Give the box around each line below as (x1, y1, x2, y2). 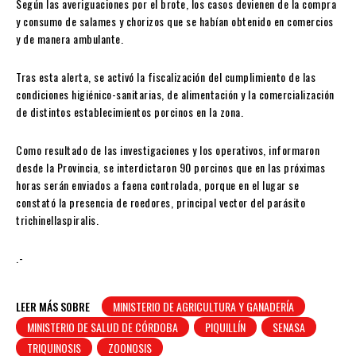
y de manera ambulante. (16, 30, 123, 48)
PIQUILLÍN (205, 319, 246, 336)
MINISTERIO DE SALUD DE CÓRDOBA (27, 319, 178, 336)
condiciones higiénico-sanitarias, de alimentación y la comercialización (16, 86, 335, 103)
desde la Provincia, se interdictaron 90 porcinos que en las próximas (16, 159, 325, 176)
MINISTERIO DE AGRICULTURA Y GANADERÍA (113, 298, 294, 315)
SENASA (273, 319, 305, 336)
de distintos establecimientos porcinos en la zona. (16, 103, 243, 121)
